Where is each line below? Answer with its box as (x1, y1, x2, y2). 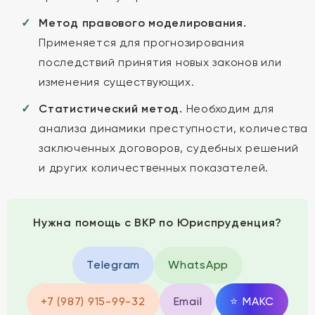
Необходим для (182, 102, 274, 115)
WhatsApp (168, 258, 229, 271)
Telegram (86, 258, 140, 271)
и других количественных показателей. (39, 161, 269, 174)
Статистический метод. (39, 102, 183, 115)
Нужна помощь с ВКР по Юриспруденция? (33, 216, 282, 229)
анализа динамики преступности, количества (39, 122, 308, 135)
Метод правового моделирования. (39, 16, 247, 30)
